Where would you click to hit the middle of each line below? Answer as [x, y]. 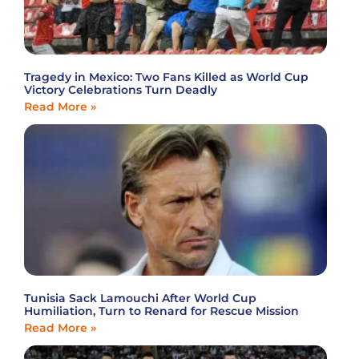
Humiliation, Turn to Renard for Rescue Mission [161, 311]
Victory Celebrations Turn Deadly [121, 89]
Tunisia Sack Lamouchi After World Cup [140, 298]
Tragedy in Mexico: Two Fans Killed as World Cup [166, 77]
